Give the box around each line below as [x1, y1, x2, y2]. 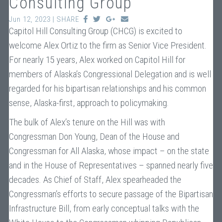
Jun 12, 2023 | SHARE [8, 15, 83, 24]
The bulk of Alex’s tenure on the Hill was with [8, 116, 165, 128]
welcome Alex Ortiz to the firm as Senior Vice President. [8, 40, 207, 51]
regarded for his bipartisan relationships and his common [8, 83, 206, 94]
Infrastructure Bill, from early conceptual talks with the [8, 203, 199, 214]
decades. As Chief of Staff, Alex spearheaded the [8, 174, 181, 185]
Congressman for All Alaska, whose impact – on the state [8, 145, 209, 157]
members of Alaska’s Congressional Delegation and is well [8, 68, 211, 80]
